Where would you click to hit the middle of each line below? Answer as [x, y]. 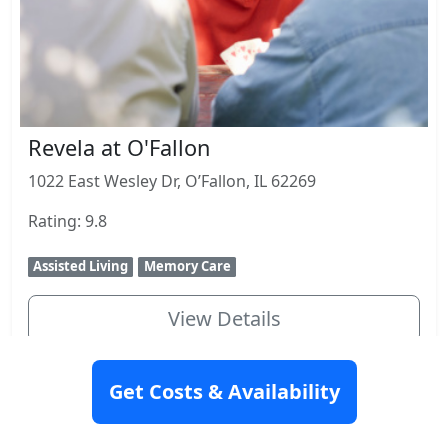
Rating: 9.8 [67, 221]
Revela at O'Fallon [119, 148]
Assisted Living [81, 266]
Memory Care [187, 266]
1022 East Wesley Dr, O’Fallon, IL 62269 [172, 181]
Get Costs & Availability [224, 391]
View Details [224, 319]
